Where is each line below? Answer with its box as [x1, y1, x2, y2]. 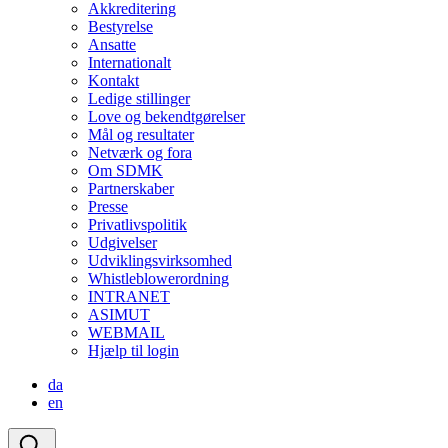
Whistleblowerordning [88, 270, 229, 287]
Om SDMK [88, 162, 163, 179]
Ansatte [88, 36, 136, 53]
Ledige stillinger [88, 90, 190, 107]
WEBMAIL [88, 324, 165, 341]
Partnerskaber [88, 180, 174, 197]
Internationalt [88, 54, 171, 71]
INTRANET [88, 288, 170, 305]
